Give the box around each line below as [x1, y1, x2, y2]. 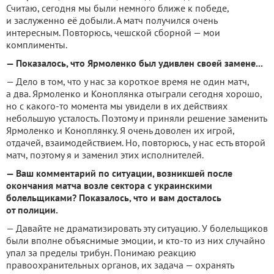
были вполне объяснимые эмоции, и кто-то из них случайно [6, 234, 265, 247]
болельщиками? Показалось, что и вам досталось [6, 191, 221, 204]
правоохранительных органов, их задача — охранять [6, 259, 234, 272]
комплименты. [6, 39, 67, 51]
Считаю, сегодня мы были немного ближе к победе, [6, 2, 229, 15]
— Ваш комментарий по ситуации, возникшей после [6, 167, 232, 180]
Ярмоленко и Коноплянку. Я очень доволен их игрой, [6, 124, 234, 137]
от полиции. [6, 204, 58, 217]
